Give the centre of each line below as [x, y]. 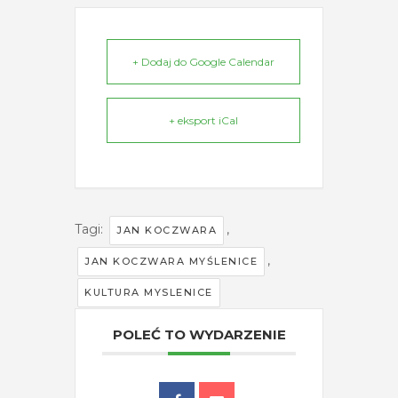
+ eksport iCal [203, 121]
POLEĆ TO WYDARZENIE [199, 335]
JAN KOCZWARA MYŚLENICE [171, 262]
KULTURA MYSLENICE [149, 293]
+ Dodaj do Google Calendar [203, 62]
